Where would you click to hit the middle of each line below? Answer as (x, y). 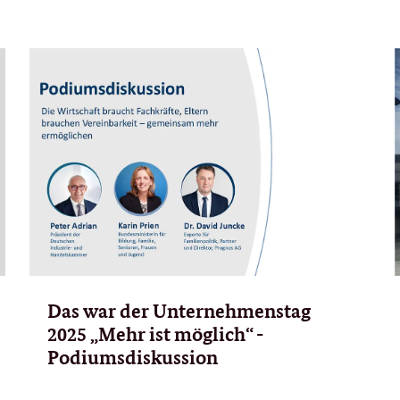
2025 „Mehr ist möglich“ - (154, 333)
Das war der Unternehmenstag (179, 310)
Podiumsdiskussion (132, 357)
